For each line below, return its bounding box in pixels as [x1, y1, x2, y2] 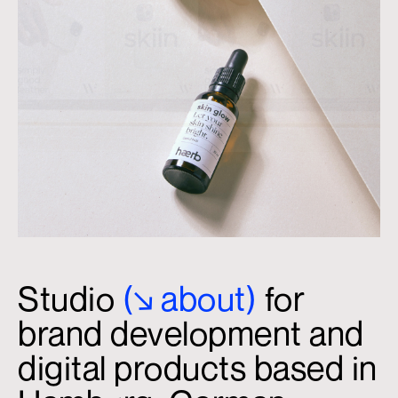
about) [161, 278, 257, 320]
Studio [18, 278, 123, 320]
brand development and [18, 313, 364, 354]
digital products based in [18, 347, 378, 389]
